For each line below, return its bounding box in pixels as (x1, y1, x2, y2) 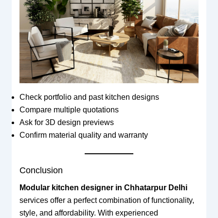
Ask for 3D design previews (19, 118, 114, 127)
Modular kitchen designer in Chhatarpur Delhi (19, 183, 187, 192)
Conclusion (19, 165, 63, 176)
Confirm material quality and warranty (19, 131, 148, 140)
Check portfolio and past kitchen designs (19, 93, 159, 102)
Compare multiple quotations (19, 106, 119, 114)
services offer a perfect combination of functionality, (19, 196, 194, 205)
